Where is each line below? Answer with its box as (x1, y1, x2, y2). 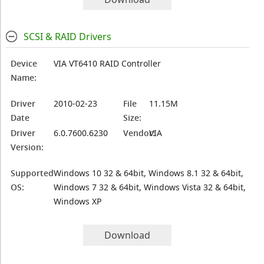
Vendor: (123, 127, 156, 138)
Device (11, 58, 38, 69)
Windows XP (54, 196, 102, 207)
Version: (11, 141, 44, 153)
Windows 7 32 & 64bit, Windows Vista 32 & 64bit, (54, 181, 246, 193)
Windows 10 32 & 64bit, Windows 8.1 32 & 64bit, (54, 167, 244, 179)
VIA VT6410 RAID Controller (54, 58, 161, 69)
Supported (11, 167, 54, 179)
